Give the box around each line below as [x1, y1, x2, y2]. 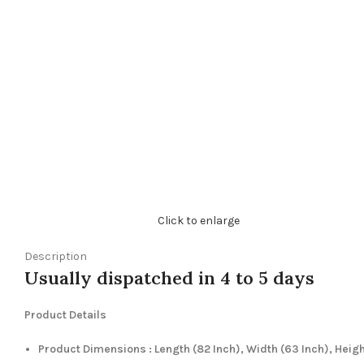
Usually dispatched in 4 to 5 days [24, 266, 314, 290]
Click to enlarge [158, 214, 240, 228]
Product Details [24, 308, 106, 323]
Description [24, 249, 87, 264]
